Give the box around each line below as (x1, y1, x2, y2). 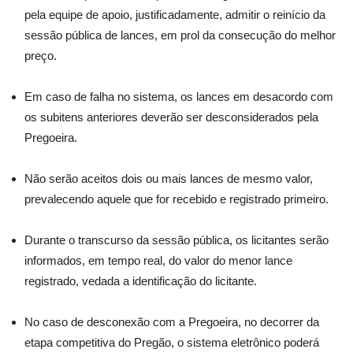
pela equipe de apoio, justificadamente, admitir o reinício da (24, 8, 325, 21)
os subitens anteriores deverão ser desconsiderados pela (24, 110, 318, 124)
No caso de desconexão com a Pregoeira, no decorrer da (24, 315, 319, 329)
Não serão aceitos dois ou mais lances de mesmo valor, (24, 172, 313, 185)
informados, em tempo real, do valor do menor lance (24, 254, 292, 267)
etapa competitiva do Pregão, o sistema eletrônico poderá (24, 336, 319, 349)
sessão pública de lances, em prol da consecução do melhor (24, 28, 336, 42)
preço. (24, 49, 57, 62)
